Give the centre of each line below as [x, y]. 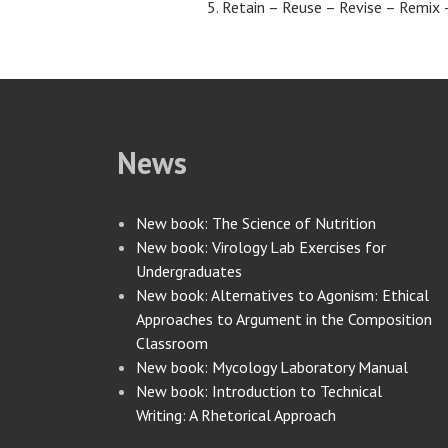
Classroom [172, 343]
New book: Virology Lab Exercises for [261, 247]
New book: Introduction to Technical [259, 391]
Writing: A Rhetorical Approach [236, 415]
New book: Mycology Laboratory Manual [272, 367]
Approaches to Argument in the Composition [284, 319]
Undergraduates [189, 271]
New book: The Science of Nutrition [256, 223]
